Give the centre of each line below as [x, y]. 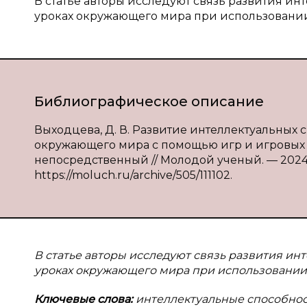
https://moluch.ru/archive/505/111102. [133, 175]
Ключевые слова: [85, 299]
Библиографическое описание [149, 101]
